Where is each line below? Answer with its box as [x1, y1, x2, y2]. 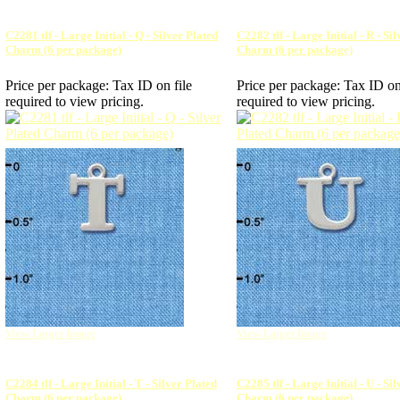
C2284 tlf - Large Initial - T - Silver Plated [5, 377, 217, 391]
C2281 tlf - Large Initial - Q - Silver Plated [5, 29, 218, 43]
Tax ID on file [112, 77, 192, 93]
